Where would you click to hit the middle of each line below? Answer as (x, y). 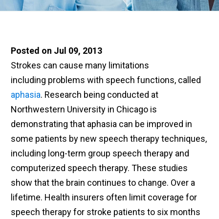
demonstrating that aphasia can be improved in (102, 124)
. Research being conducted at (100, 95)
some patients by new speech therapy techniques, (109, 139)
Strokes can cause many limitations (80, 66)
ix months (181, 212)
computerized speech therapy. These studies (99, 168)
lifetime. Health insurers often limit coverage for (104, 197)
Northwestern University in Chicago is (84, 109)
